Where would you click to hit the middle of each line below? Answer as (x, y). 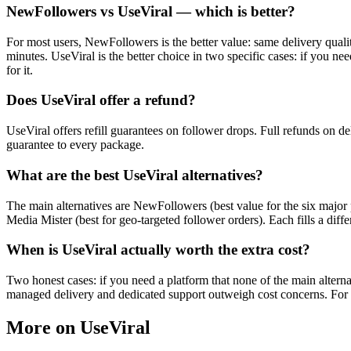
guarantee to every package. (75, 145)
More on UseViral (78, 327)
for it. (20, 70)
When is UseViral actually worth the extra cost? (158, 250)
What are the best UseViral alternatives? (135, 175)
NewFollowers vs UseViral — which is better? (151, 11)
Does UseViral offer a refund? (101, 100)
